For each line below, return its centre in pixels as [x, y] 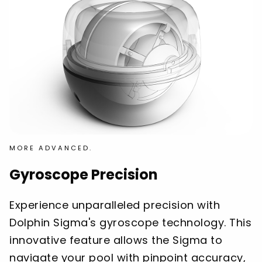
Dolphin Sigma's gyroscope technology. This [130, 223]
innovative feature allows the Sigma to [116, 240]
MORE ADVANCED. [51, 148]
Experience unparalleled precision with [115, 205]
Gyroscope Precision [84, 174]
